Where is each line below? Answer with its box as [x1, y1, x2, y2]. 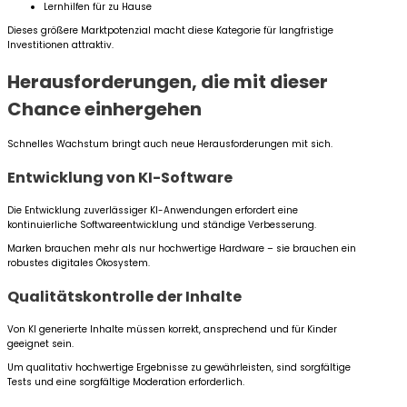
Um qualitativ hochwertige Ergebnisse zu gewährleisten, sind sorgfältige [7, 361, 351, 375]
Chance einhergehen [7, 95, 202, 122]
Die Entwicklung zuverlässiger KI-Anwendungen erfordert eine [7, 203, 298, 218]
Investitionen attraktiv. [7, 38, 114, 52]
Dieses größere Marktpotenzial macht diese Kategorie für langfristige [7, 24, 333, 37]
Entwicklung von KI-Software [7, 167, 233, 189]
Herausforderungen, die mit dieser [7, 68, 328, 94]
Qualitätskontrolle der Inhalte [7, 286, 242, 308]
